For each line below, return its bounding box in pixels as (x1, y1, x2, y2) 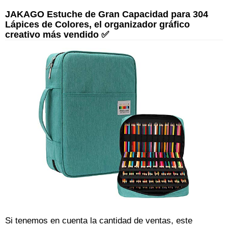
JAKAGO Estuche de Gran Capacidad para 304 (5, 9, 208, 19)
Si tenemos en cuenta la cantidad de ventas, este (5, 216, 192, 225)
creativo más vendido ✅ (5, 29, 109, 40)
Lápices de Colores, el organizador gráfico (5, 19, 190, 30)
